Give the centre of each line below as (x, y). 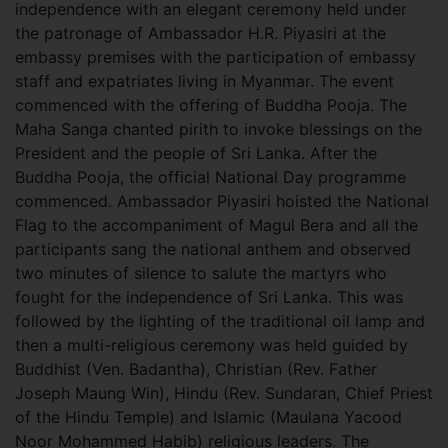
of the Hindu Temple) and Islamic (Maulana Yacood (208, 417)
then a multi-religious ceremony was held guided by (211, 345)
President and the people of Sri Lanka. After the (196, 153)
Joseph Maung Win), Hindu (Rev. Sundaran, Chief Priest (224, 393)
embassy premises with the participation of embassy (215, 57)
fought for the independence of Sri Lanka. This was (209, 297)
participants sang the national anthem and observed (213, 249)
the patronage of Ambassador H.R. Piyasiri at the (200, 33)
